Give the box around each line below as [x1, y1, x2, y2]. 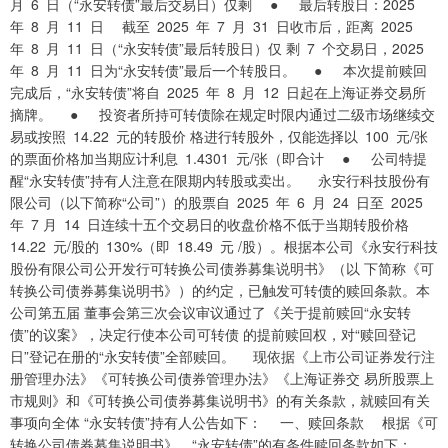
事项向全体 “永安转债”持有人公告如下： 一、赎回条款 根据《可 [10, 412, 438, 433]
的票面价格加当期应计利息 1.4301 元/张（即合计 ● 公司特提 [10, 148, 427, 169]
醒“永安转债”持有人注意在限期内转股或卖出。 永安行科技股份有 [10, 170, 430, 191]
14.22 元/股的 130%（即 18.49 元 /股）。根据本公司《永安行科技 [10, 236, 438, 257]
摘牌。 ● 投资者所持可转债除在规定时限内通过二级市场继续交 [10, 104, 435, 125]
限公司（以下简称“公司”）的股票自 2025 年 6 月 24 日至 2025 [10, 192, 430, 213]
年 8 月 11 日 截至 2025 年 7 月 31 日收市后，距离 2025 [10, 16, 420, 37]
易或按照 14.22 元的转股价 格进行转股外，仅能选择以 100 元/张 [10, 126, 428, 147]
